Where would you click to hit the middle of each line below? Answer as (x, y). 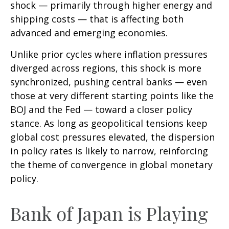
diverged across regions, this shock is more (106, 68)
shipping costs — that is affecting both (97, 19)
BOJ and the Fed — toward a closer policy (101, 109)
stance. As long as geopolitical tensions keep (109, 123)
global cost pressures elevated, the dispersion (112, 137)
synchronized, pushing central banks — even (109, 82)
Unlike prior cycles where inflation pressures (109, 54)
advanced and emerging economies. (89, 33)
